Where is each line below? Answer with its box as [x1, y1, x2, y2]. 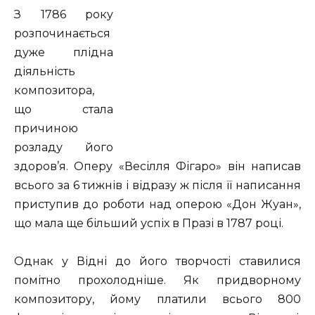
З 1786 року [14, 8, 113, 22]
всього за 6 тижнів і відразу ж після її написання [14, 179, 301, 193]
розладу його [14, 141, 113, 155]
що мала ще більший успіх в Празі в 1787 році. [14, 217, 283, 231]
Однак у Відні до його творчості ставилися [14, 255, 301, 269]
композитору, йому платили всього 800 [14, 292, 301, 307]
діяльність [14, 65, 75, 79]
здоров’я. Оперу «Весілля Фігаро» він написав [14, 160, 301, 174]
